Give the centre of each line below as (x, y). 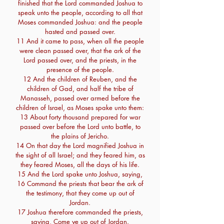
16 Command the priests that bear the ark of (80, 183)
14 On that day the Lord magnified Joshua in (80, 145)
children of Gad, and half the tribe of (80, 88)
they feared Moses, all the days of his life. (80, 164)
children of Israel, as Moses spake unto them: (80, 107)
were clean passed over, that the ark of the (80, 50)
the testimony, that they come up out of (80, 193)
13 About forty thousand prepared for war (80, 117)
